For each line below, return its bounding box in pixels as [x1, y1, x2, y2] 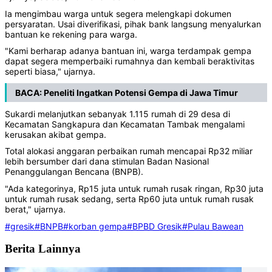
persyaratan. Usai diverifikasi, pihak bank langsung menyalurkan [5, 18, 261, 29]
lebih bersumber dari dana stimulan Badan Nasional [5, 156, 209, 167]
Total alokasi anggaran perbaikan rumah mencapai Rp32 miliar [5, 146, 253, 157]
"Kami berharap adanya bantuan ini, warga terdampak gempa [5, 46, 251, 56]
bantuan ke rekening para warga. [5, 29, 137, 39]
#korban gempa [63, 220, 127, 231]
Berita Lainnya [5, 242, 81, 256]
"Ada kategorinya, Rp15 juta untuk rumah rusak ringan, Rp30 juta [5, 183, 263, 194]
